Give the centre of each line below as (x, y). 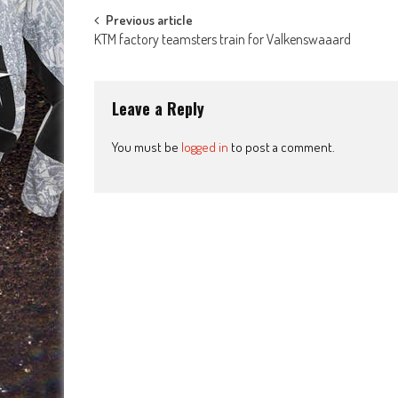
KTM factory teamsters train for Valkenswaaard (223, 40)
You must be (147, 147)
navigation (144, 62)
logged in (205, 147)
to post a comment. (282, 147)
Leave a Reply (158, 109)
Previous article (149, 20)
